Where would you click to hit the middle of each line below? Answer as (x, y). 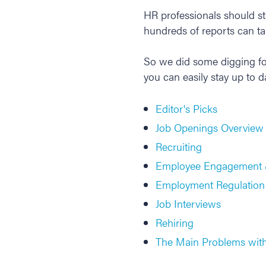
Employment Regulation (210, 184)
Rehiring (174, 222)
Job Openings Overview (209, 127)
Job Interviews (188, 203)
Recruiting (178, 146)
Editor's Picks (186, 108)
